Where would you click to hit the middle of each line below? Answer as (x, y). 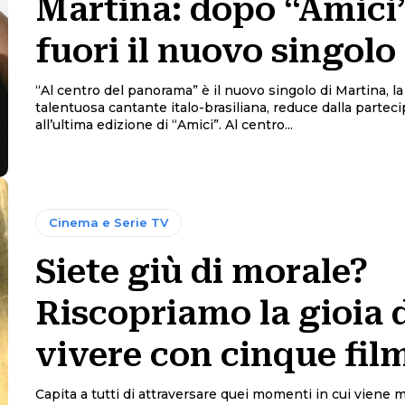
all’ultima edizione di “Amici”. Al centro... (259, 125)
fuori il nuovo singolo (215, 52)
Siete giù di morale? (201, 272)
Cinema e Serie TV (108, 222)
